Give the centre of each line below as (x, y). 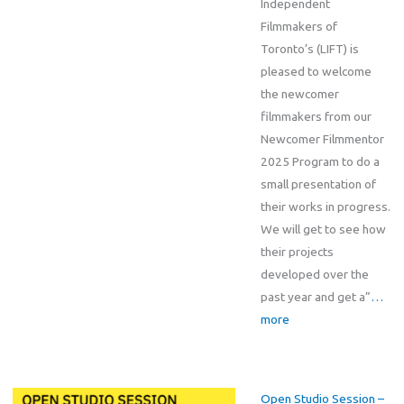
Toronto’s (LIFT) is (309, 49)
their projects (297, 252)
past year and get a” (315, 297)
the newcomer (299, 94)
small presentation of (318, 184)
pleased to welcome (316, 72)
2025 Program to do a (320, 162)
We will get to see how (323, 230)
